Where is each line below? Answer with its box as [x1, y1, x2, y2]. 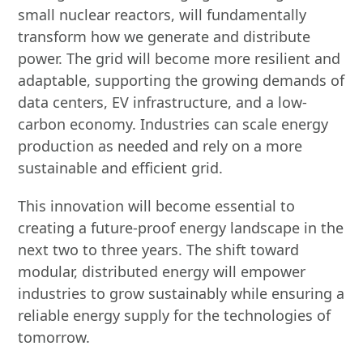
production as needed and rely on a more [18, 136, 303, 156]
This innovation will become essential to [18, 196, 296, 216]
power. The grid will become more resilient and [18, 49, 341, 68]
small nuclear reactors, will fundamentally [18, 5, 307, 24]
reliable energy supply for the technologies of [18, 305, 331, 325]
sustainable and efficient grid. [18, 158, 224, 177]
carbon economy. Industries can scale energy [18, 114, 329, 134]
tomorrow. [18, 327, 91, 347]
